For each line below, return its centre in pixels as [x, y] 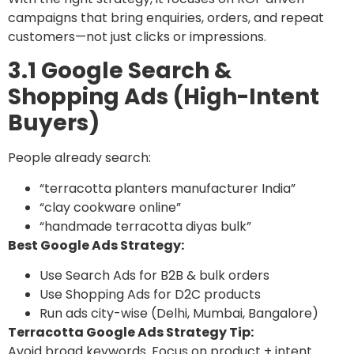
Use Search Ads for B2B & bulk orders [154, 276]
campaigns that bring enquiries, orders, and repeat [166, 18]
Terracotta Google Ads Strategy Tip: [131, 333]
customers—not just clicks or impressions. [137, 37]
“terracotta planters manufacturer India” [168, 188]
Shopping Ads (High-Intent [164, 97]
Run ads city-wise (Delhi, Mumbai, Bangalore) [179, 314]
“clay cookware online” [110, 207]
